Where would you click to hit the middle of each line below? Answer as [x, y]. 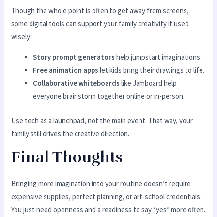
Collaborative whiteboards [77, 83]
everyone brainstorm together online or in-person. [109, 96]
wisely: [22, 37]
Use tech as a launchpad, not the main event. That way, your [102, 120]
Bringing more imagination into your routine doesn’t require [101, 183]
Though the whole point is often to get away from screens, [100, 11]
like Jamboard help [148, 83]
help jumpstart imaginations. [158, 57]
